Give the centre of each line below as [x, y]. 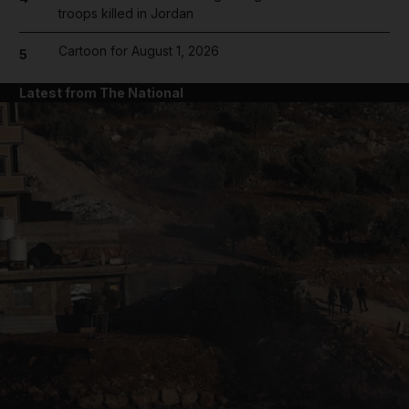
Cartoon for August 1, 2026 [138, 51]
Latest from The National [101, 92]
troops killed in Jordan [126, 13]
